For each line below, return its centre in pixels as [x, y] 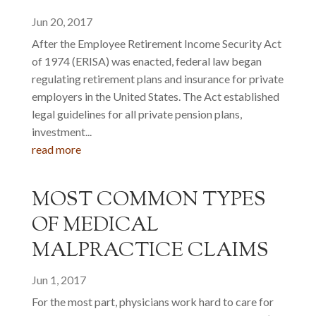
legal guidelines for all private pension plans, [136, 114]
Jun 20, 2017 [62, 22]
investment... [61, 132]
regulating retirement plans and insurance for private [157, 79]
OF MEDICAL [95, 226]
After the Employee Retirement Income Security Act [156, 43]
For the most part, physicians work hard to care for [152, 302]
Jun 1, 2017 [59, 280]
